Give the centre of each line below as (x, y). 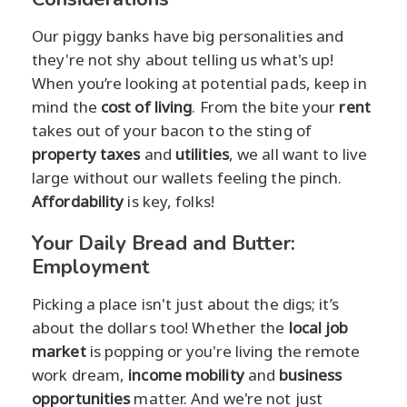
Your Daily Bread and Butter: (164, 243)
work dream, (80, 374)
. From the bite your (266, 106)
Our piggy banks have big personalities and (188, 35)
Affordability (78, 201)
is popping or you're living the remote (223, 351)
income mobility (186, 374)
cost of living (146, 106)
